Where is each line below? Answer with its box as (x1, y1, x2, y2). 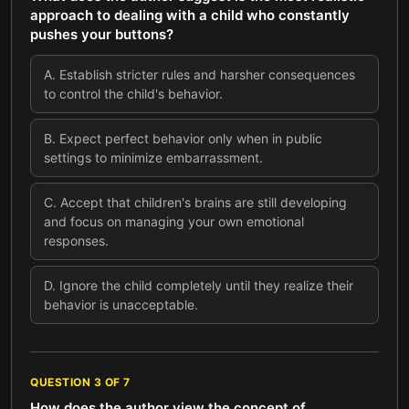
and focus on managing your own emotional (44, 214, 304, 229)
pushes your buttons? (30, 26, 173, 43)
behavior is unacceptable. (44, 297, 198, 312)
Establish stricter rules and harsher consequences (59, 67, 355, 82)
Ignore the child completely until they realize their (59, 278, 353, 293)
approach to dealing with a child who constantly (30, 6, 350, 24)
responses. (44, 233, 109, 248)
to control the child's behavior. (44, 86, 223, 101)
